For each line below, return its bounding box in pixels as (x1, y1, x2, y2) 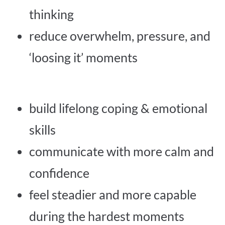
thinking (29, 7, 74, 22)
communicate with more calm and (29, 143, 214, 159)
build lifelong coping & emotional (29, 100, 207, 116)
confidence (29, 165, 89, 180)
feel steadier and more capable (29, 186, 196, 202)
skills (29, 122, 56, 137)
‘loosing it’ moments (29, 50, 138, 65)
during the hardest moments (29, 208, 184, 223)
